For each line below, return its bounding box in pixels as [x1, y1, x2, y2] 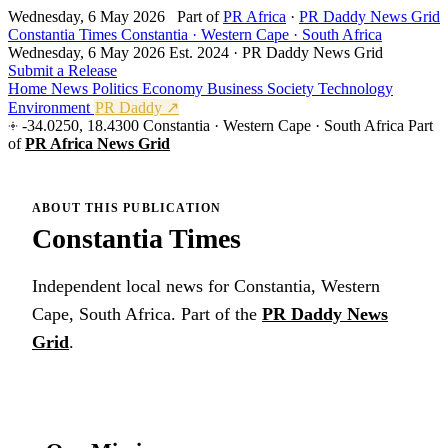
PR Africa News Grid [25, 135, 170, 152]
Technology [318, 80, 393, 97]
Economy [142, 80, 207, 97]
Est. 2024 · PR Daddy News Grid [169, 44, 383, 61]
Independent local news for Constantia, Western [32, 276, 380, 296]
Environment [8, 99, 94, 116]
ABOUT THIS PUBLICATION [32, 201, 222, 215]
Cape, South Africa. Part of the [32, 304, 262, 324]
